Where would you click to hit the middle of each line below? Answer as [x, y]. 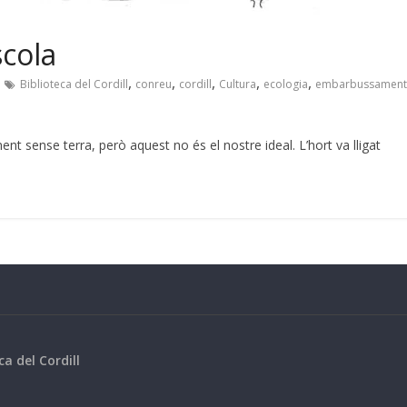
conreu [154, 84]
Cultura [238, 84]
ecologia [286, 84]
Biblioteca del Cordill [74, 84]
